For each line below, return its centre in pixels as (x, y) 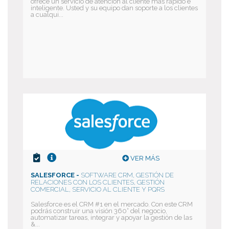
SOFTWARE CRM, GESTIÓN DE (127, 175)
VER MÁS (144, 158)
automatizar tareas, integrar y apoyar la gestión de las (111, 217)
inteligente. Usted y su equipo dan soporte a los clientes (114, 8)
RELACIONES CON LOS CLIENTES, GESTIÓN (98, 182)
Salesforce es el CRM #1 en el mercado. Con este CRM (112, 204)
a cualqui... (47, 15)
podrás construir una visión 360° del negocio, (99, 211)
